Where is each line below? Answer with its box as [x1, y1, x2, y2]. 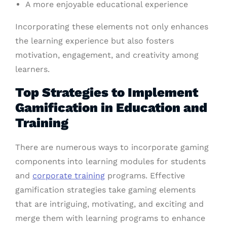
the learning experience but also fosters [15, 36, 174, 46]
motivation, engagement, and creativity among [15, 50, 199, 60]
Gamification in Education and [15, 100, 207, 116]
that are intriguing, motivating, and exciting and [15, 199, 204, 209]
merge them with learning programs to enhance [15, 213, 205, 223]
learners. [15, 64, 50, 74]
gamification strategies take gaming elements [15, 185, 196, 195]
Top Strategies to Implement [15, 85, 198, 100]
